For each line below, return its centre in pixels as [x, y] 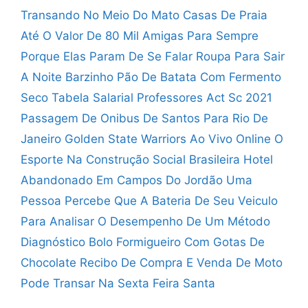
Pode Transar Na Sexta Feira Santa [118, 284]
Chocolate [48, 263]
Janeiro [41, 139]
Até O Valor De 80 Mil [80, 36]
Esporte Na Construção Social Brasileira [130, 160]
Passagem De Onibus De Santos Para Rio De [144, 119]
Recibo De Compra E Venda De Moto [181, 263]
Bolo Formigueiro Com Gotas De [177, 242]
